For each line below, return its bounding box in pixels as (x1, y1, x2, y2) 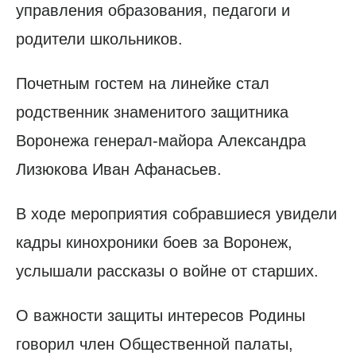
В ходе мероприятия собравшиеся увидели (16, 205, 337, 223)
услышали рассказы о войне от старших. (16, 262, 319, 281)
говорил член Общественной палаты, (16, 335, 293, 354)
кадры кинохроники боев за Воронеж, (16, 234, 292, 252)
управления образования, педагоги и (16, 2, 290, 20)
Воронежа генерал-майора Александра (16, 132, 306, 150)
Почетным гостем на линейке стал (16, 75, 269, 93)
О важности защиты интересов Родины (16, 307, 305, 325)
